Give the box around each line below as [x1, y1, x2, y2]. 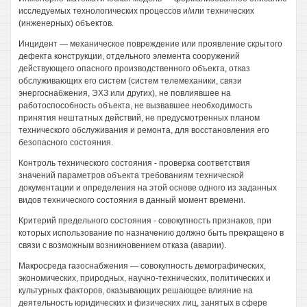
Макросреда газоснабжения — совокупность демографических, [19, 261, 266, 271]
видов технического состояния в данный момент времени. [19, 195, 245, 205]
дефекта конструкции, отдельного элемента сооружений [19, 51, 240, 61]
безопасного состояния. [19, 138, 113, 147]
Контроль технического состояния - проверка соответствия [19, 158, 250, 168]
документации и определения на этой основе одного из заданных [19, 183, 277, 193]
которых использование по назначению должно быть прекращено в [19, 228, 284, 238]
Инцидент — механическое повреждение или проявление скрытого [19, 39, 282, 49]
